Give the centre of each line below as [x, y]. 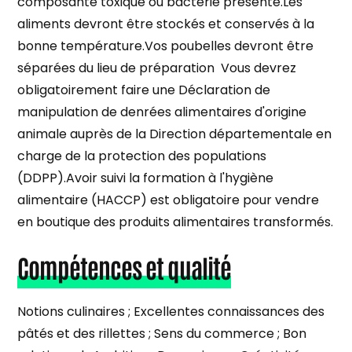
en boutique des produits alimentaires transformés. [176, 222]
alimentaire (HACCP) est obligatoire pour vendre [169, 200]
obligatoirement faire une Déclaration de [144, 90]
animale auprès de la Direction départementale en [175, 134]
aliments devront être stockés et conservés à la [166, 24]
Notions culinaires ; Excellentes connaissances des [171, 311]
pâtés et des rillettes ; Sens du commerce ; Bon [162, 333]
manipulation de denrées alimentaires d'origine [162, 112]
